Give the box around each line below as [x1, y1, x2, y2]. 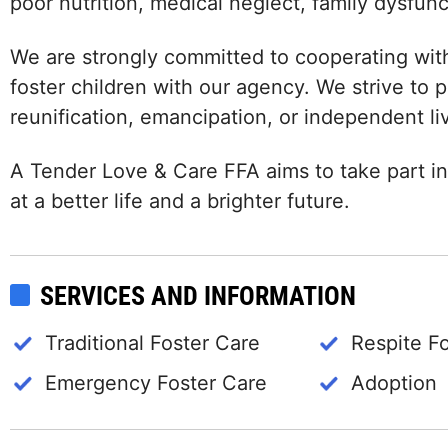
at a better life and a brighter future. [10, 189, 350, 213]
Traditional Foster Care [45, 331, 260, 355]
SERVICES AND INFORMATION [40, 281, 356, 311]
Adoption [350, 371, 437, 395]
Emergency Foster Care [45, 371, 267, 395]
